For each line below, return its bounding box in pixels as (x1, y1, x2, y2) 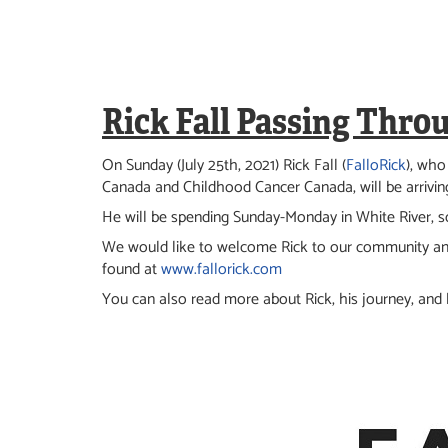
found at (102, 256, 161, 283)
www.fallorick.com (161, 256, 282, 283)
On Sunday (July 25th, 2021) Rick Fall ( (102, 152, 346, 179)
